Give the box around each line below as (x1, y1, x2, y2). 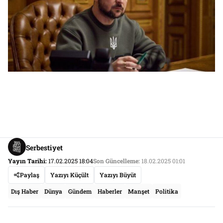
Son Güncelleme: (93, 157, 140, 165)
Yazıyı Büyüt (100, 171, 136, 179)
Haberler (98, 187, 122, 196)
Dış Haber (11, 187, 38, 196)
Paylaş (20, 171, 39, 179)
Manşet (128, 187, 149, 196)
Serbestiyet (26, 142, 63, 152)
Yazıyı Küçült (50, 171, 89, 179)
